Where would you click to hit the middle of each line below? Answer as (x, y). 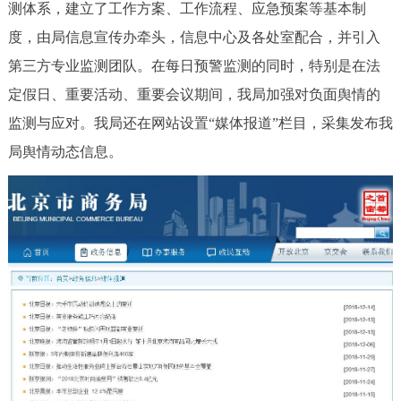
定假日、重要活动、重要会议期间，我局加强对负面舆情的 (194, 94)
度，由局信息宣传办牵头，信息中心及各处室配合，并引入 (194, 37)
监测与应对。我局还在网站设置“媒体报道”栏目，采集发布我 (200, 123)
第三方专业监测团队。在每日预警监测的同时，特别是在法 (194, 65)
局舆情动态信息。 (65, 151)
